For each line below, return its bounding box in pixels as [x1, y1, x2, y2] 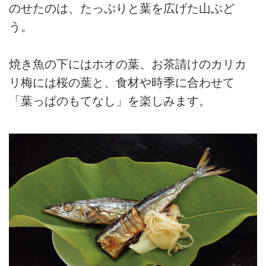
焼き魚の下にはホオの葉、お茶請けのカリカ [9, 57, 246, 71]
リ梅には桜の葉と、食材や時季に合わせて [9, 75, 235, 89]
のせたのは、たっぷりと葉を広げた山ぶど [9, 2, 235, 15]
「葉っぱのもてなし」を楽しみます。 [9, 94, 211, 107]
